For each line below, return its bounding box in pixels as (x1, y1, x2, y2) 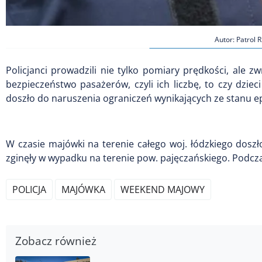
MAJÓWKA (61, 182, 105, 196)
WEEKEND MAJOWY (120, 182, 205, 196)
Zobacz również (15, 233, 96, 248)
